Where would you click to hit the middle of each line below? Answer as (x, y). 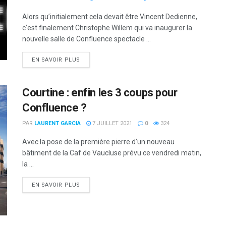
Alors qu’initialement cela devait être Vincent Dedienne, (110, 17)
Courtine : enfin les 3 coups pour (100, 93)
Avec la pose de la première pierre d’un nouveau (98, 142)
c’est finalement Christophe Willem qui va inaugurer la (107, 28)
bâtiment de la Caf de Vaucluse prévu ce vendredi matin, (112, 153)
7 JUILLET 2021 (111, 124)
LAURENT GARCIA (58, 124)
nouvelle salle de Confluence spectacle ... (87, 39)
